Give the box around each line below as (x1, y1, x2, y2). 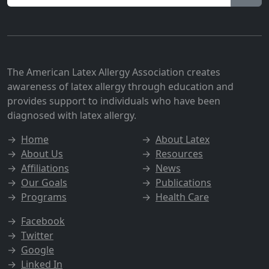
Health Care (156, 190, 209, 204)
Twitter (21, 229, 53, 242)
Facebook (21, 214, 65, 228)
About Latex (156, 133, 210, 146)
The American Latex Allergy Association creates (7, 65, 220, 79)
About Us (21, 147, 63, 160)
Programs (21, 190, 67, 204)
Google (21, 243, 54, 256)
